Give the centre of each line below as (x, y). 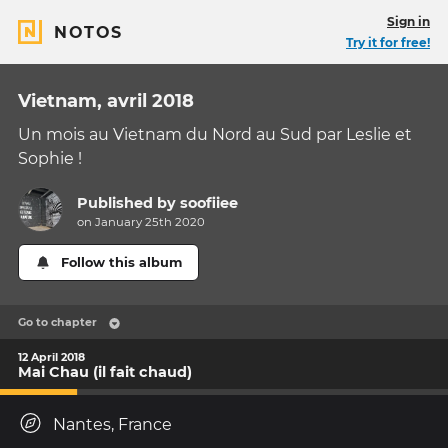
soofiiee (209, 203)
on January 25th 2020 (141, 222)
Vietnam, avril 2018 (106, 101)
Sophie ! (50, 158)
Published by (129, 203)
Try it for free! (388, 42)
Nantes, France (112, 425)
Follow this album (122, 263)
